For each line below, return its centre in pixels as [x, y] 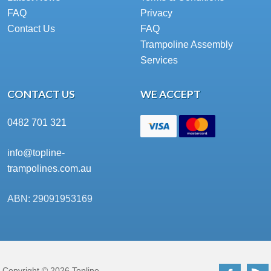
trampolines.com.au [50, 169]
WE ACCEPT [171, 94]
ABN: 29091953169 [50, 199]
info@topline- [36, 153]
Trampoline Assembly [187, 45]
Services [159, 60]
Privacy [156, 13]
